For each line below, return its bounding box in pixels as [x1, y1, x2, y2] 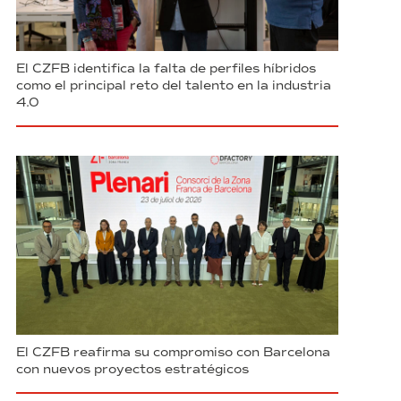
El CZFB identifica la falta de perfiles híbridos [16, 61, 316, 77]
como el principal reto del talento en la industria [16, 78, 331, 94]
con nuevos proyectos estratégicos [16, 362, 249, 378]
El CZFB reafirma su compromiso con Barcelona [16, 345, 330, 361]
